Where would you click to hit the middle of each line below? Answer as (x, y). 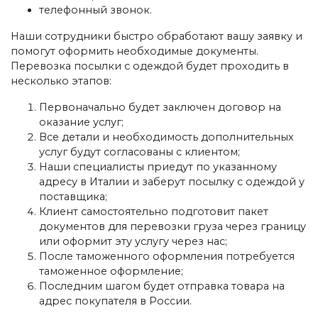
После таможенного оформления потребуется (167, 256)
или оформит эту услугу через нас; (133, 241)
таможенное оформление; (111, 271)
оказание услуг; (81, 122)
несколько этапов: (61, 81)
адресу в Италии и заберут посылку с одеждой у (172, 181)
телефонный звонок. (95, 10)
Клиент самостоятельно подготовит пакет (154, 211)
